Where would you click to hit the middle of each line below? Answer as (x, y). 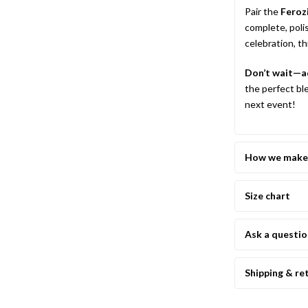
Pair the (263, 11)
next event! (271, 104)
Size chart (268, 196)
